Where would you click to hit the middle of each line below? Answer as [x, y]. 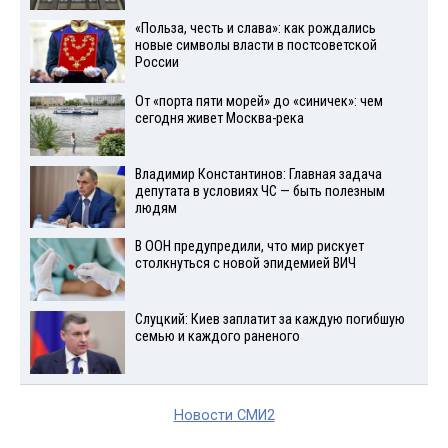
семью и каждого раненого [217, 337]
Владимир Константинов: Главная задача [258, 174]
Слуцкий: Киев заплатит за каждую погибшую [269, 320]
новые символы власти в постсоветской [255, 45]
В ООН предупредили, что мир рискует [249, 247]
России [156, 62]
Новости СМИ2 [224, 415]
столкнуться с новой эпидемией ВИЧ [245, 264]
